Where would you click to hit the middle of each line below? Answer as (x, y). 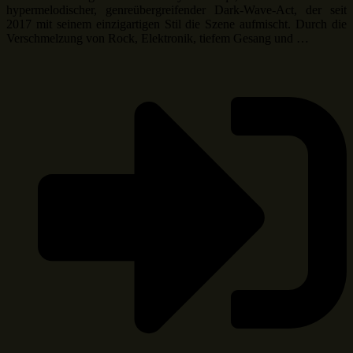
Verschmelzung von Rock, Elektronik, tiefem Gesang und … (158, 39)
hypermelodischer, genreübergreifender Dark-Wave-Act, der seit (176, 10)
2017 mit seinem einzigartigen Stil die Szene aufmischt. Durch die (176, 24)
